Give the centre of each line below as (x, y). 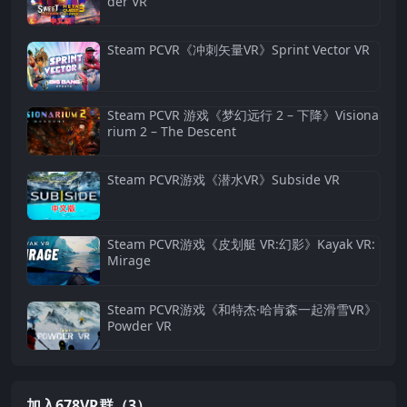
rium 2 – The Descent (172, 131)
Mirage (129, 261)
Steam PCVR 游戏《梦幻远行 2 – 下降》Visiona (243, 114)
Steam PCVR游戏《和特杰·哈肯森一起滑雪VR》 (242, 309)
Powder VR (139, 325)
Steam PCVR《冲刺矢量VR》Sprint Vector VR (238, 50)
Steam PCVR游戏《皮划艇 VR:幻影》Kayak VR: (241, 244)
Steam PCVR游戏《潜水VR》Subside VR (223, 179)
